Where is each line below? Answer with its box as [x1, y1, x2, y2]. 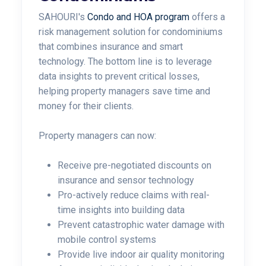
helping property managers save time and [39, 85, 210, 97]
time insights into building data [58, 204, 185, 216]
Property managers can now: [39, 130, 159, 141]
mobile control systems [58, 234, 156, 245]
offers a [189, 11, 225, 23]
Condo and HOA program [87, 11, 189, 23]
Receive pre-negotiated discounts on [58, 160, 211, 171]
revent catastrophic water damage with [64, 219, 224, 230]
